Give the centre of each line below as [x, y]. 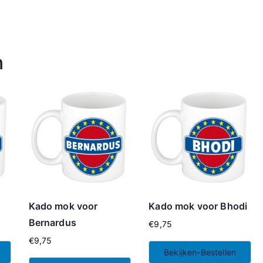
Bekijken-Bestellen [200, 252]
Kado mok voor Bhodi [198, 206]
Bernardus [52, 223]
